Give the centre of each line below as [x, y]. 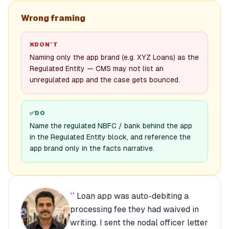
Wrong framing [53, 18]
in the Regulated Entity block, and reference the [110, 137]
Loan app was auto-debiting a [133, 196]
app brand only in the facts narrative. [92, 148]
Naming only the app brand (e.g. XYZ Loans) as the [114, 57]
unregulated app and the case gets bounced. [105, 80]
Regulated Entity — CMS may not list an [97, 68]
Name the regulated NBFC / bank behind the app [111, 126]
